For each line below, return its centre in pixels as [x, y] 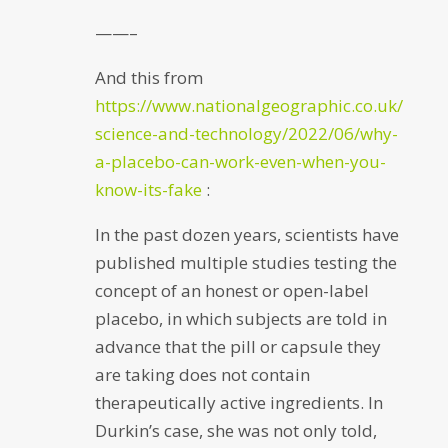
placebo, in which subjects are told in [240, 318]
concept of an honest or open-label [231, 290]
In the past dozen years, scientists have [246, 234]
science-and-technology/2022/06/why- [246, 133]
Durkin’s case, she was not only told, [235, 430]
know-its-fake [148, 189]
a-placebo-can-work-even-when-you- [240, 161]
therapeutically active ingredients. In [238, 402]
